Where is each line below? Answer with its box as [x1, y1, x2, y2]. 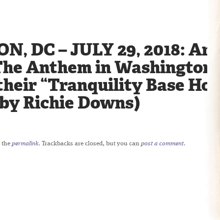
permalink [12, 140, 38, 147]
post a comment [141, 140, 184, 147]
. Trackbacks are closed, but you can [38, 140, 141, 147]
